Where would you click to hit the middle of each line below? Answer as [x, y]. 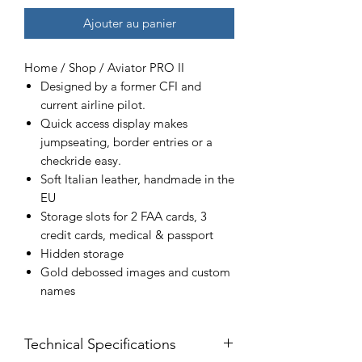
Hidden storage [84, 254]
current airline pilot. [93, 105]
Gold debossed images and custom [135, 272]
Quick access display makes [114, 124]
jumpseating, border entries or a [126, 142]
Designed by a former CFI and [121, 86]
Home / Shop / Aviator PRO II [104, 68]
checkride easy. [81, 161]
